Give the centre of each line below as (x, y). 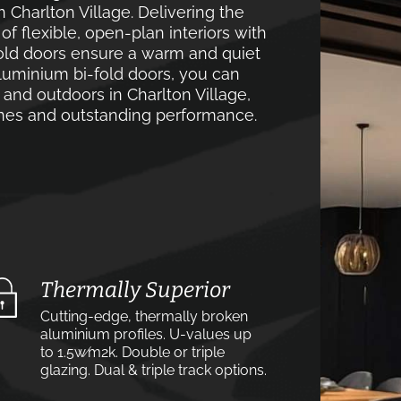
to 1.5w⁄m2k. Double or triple (132, 352)
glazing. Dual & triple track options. (154, 370)
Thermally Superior (135, 290)
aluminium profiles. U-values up (146, 334)
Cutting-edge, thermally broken (144, 316)
